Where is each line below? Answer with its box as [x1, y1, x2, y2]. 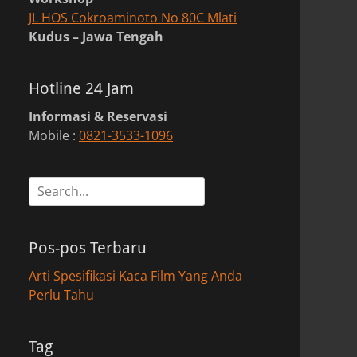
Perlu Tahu [29, 286, 94, 304]
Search [28, 177, 69, 194]
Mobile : [29, 127, 79, 144]
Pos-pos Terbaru [29, 238, 147, 257]
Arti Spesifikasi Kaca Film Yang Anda [29, 267, 242, 284]
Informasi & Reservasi [29, 108, 167, 125]
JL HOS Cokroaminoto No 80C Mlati [29, 9, 237, 26]
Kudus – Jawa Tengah [29, 28, 163, 45]
